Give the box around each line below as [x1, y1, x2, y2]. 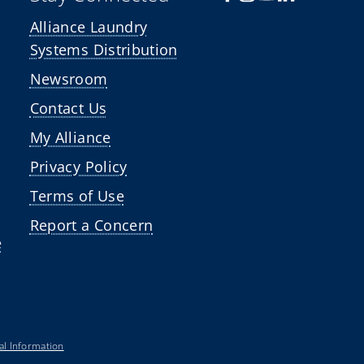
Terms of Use [29, 185, 124, 206]
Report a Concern [29, 214, 154, 235]
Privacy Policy [29, 156, 128, 176]
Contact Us [29, 97, 107, 118]
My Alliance [29, 127, 111, 147]
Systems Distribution [29, 39, 178, 59]
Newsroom [29, 68, 108, 89]
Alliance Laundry [29, 16, 148, 37]
